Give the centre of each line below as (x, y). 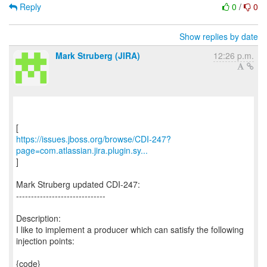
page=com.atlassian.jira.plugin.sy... (82, 150)
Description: (38, 218)
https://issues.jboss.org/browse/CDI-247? (94, 139)
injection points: (45, 241)
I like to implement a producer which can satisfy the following (130, 229)
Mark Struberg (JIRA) (98, 55)
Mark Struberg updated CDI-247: (78, 184)
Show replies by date (219, 36)
